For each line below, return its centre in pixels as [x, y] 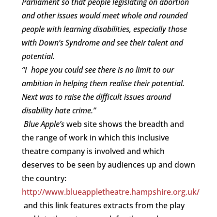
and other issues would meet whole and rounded [104, 15]
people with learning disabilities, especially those [104, 29]
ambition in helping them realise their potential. [103, 83]
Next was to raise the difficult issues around [96, 97]
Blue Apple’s [44, 124]
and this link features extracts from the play [103, 205]
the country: [44, 178]
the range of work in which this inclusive [95, 137]
